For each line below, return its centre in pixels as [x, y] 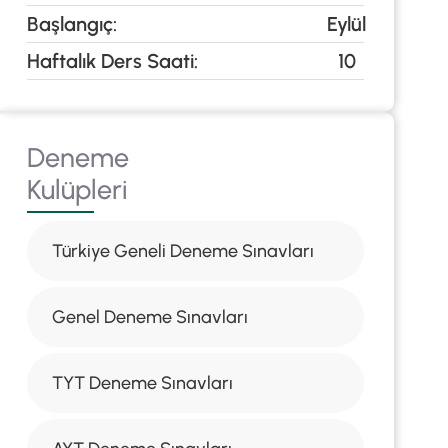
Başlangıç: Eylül [196, 24]
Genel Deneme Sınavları [149, 317]
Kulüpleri [77, 189]
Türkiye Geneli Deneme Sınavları [182, 251]
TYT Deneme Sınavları [142, 383]
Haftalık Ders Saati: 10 [191, 61]
